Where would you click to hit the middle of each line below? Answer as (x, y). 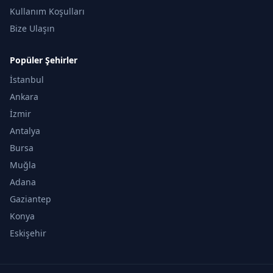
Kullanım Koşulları (47, 11)
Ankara (24, 97)
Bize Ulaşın (32, 28)
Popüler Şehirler (44, 60)
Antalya (25, 131)
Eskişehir (28, 233)
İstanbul (27, 80)
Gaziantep (30, 199)
